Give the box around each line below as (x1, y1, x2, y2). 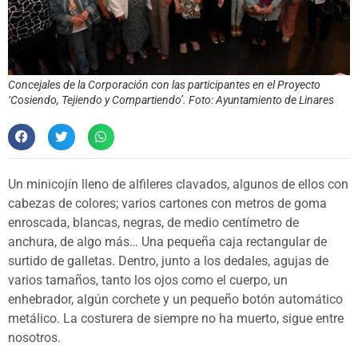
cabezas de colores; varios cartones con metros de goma (8, 196, 327, 212)
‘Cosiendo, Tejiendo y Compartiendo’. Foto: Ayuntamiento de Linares (8, 93, 334, 106)
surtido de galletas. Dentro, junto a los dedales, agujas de (8, 253, 328, 269)
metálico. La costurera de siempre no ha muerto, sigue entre (8, 311, 344, 327)
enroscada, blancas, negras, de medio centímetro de (8, 215, 299, 231)
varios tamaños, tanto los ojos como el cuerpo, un (8, 272, 288, 288)
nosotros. (8, 330, 61, 346)
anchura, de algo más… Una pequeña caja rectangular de (8, 234, 327, 250)
